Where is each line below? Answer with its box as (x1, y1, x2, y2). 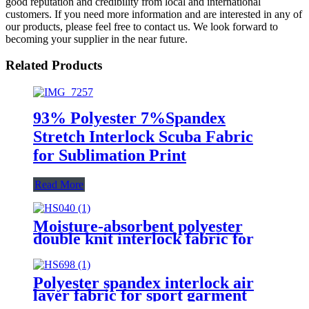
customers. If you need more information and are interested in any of (6, 8, 302, 20)
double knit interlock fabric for (33, 229, 254, 248)
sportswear (33, 241, 111, 260)
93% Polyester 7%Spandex (33, 108, 226, 127)
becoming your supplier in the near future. (6, 32, 188, 45)
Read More (34, 178, 83, 190)
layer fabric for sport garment (33, 286, 247, 304)
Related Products (6, 58, 102, 73)
